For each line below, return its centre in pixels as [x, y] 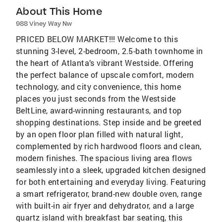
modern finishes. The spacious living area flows [104, 158]
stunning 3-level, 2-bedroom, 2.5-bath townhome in [110, 51]
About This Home [59, 11]
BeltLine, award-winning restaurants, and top [99, 110]
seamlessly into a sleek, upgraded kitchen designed [111, 169]
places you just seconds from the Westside [96, 98]
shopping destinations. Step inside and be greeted [109, 122]
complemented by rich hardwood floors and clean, [109, 146]
